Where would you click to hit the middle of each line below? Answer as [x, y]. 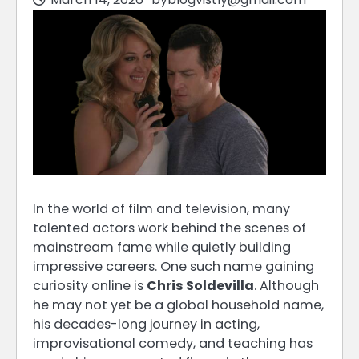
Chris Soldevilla [200, 286]
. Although [286, 286]
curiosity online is [90, 286]
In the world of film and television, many [161, 209]
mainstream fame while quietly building [162, 248]
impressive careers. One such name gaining [173, 267]
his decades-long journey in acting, [146, 325]
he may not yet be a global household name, [178, 305]
